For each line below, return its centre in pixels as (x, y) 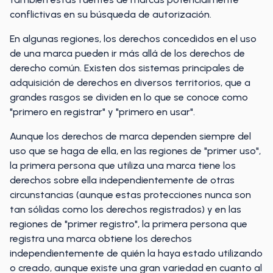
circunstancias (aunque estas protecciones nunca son (130, 195)
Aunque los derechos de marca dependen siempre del (130, 136)
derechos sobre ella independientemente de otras (122, 180)
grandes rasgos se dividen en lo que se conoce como (129, 97)
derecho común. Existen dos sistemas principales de (127, 68)
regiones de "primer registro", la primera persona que (129, 224)
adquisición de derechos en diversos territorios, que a (130, 83)
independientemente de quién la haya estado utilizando (136, 253)
